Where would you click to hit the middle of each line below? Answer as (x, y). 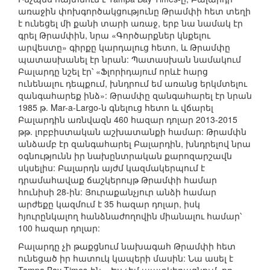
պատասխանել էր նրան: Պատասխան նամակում (130, 59)
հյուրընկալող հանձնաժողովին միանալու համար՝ (130, 216)
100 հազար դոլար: (59, 228)
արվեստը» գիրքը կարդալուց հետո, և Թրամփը (124, 47)
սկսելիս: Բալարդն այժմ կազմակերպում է (111, 168)
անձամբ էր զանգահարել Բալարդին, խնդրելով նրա (134, 144)
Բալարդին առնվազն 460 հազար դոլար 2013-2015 (128, 120)
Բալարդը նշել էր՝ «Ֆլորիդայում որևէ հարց (113, 71)
